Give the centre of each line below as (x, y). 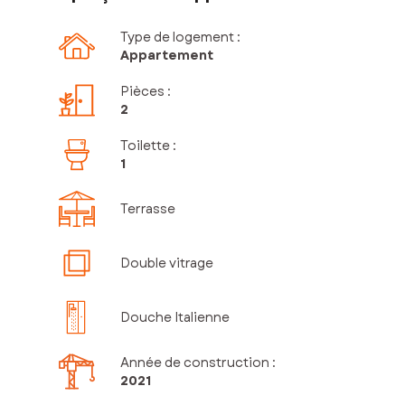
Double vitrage (167, 264)
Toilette (145, 146)
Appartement (167, 56)
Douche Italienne (175, 318)
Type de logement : (180, 38)
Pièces (142, 92)
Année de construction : (198, 363)
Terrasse (148, 209)
